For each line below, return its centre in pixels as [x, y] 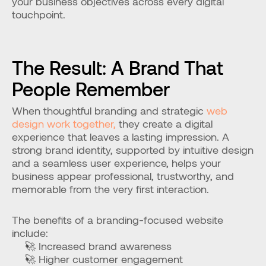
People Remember [91, 88]
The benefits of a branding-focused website [118, 220]
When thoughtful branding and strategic [109, 110]
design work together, [64, 123]
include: [30, 233]
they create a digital [164, 123]
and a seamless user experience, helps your [116, 163]
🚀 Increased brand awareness [98, 246]
